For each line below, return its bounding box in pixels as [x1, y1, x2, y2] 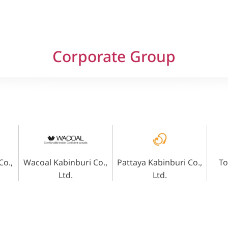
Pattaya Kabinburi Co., [117, 157, 203, 169]
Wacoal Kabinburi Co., [23, 157, 108, 169]
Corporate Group [52, 45, 176, 69]
